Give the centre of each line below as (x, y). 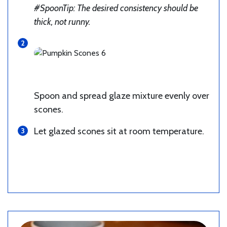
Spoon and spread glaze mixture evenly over (122, 96)
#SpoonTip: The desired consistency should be (116, 8)
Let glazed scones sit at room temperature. (119, 131)
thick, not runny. (62, 22)
